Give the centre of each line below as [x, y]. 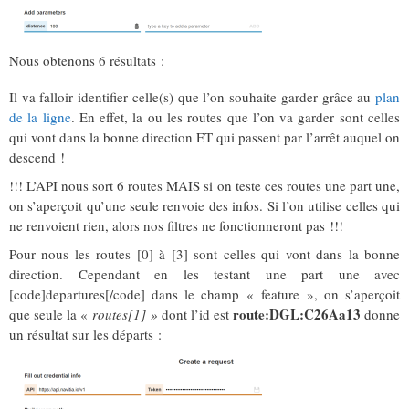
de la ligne [40, 117]
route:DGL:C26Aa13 [297, 315]
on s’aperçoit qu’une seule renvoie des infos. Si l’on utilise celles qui [204, 206]
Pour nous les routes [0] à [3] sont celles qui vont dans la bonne [204, 254]
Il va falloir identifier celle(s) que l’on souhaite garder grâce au [192, 97]
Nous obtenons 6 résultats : [87, 61]
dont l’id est [195, 315]
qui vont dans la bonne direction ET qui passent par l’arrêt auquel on [204, 137]
